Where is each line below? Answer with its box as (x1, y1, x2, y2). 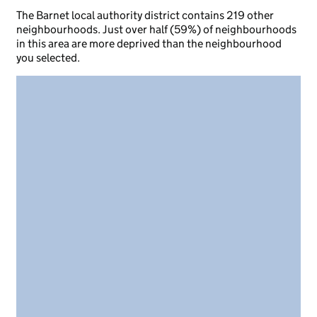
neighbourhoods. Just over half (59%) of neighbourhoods (16, 23, 296, 36)
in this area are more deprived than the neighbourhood (16, 37, 282, 50)
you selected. (16, 51, 80, 64)
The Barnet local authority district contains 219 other (16, 8, 274, 22)
